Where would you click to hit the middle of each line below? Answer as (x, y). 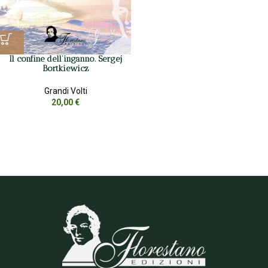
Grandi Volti (66, 91)
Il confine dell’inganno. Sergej (66, 59)
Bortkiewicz (66, 68)
